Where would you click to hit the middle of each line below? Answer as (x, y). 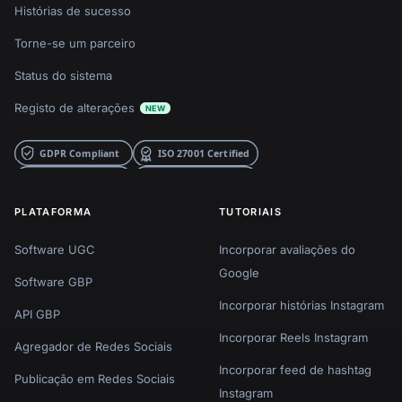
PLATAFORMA (53, 211)
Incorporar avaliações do (287, 249)
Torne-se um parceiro (75, 43)
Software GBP (53, 281)
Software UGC (55, 249)
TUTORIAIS (250, 211)
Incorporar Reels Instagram (293, 337)
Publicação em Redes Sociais (95, 378)
